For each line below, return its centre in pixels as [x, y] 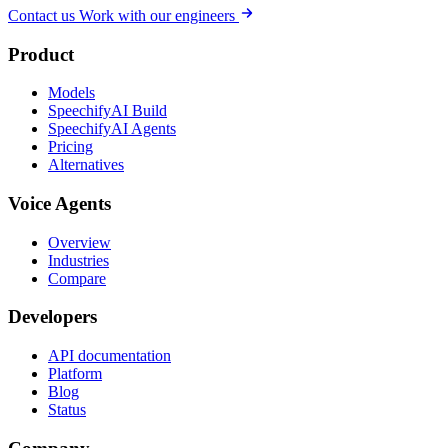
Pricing [70, 147]
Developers [52, 317]
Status [67, 410]
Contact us [43, 15]
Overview [79, 242]
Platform [75, 374]
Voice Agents [59, 204]
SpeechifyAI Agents [112, 129]
